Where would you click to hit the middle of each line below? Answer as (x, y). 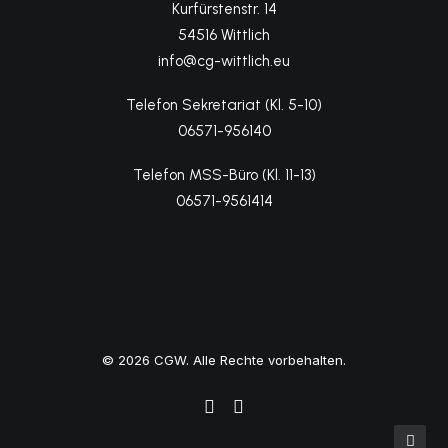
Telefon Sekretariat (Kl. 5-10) (224, 105)
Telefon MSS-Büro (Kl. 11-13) (224, 175)
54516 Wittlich (224, 35)
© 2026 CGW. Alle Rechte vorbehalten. (224, 360)
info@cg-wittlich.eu (224, 61)
